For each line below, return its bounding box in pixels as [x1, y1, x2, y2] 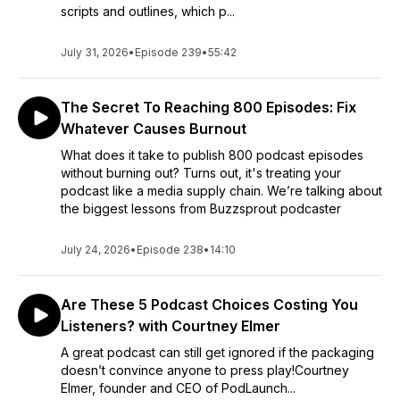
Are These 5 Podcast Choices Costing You [61, 296, 358, 313]
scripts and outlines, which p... [61, 4, 235, 19]
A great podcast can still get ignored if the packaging [61, 345, 374, 360]
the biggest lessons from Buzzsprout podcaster [61, 201, 341, 216]
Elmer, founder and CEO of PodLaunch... [61, 380, 296, 396]
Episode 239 [135, 46, 202, 59]
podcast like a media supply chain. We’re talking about [61, 183, 382, 198]
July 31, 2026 [61, 46, 129, 59]
